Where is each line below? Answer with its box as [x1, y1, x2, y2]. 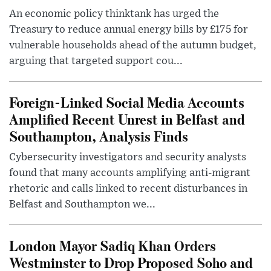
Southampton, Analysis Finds [9, 126, 188, 146]
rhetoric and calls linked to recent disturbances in [9, 183, 247, 195]
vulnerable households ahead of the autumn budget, [9, 40, 256, 51]
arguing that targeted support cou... [9, 56, 183, 67]
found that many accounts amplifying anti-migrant [9, 168, 250, 179]
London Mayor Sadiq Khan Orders [9, 236, 216, 255]
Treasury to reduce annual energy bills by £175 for [9, 24, 248, 36]
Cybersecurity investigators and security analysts [9, 152, 246, 163]
